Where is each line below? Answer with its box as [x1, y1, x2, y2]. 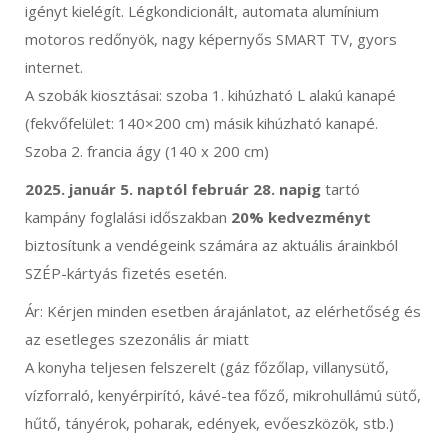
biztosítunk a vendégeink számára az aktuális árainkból [25, 235, 398, 255]
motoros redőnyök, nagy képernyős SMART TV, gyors [25, 29, 397, 49]
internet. [25, 57, 83, 77]
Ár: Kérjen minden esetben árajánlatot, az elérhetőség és [25, 301, 421, 321]
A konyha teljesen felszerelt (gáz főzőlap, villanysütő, [25, 357, 389, 377]
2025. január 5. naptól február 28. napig [25, 179, 321, 199]
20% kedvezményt [231, 207, 371, 227]
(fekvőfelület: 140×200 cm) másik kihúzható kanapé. [25, 113, 378, 133]
